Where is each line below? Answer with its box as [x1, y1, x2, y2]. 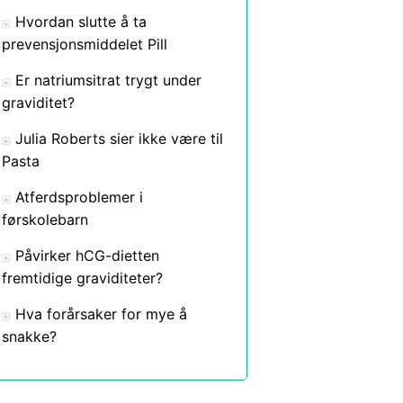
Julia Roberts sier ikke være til [15, 130, 223, 148]
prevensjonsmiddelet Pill [2, 35, 167, 53]
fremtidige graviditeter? [2, 269, 163, 287]
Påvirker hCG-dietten [15, 246, 159, 264]
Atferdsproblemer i [15, 188, 143, 206]
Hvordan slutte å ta [15, 13, 147, 31]
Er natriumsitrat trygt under [15, 71, 201, 89]
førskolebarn [2, 210, 88, 228]
